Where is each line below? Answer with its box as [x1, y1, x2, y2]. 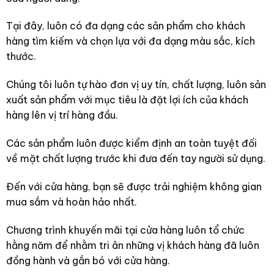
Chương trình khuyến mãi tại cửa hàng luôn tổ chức [6, 223, 245, 236]
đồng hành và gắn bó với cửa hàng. [6, 254, 170, 267]
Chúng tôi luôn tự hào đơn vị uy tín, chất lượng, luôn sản [6, 78, 266, 91]
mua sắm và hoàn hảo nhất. [6, 195, 137, 208]
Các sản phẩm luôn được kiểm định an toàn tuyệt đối [6, 136, 257, 149]
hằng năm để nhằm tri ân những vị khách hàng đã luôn [6, 239, 259, 251]
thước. [6, 50, 36, 63]
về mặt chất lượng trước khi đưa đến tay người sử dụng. [6, 152, 265, 165]
